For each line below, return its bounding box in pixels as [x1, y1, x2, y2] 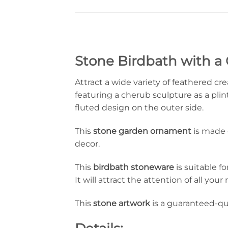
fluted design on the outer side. [75, 103, 204, 113]
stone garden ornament [91, 126, 191, 136]
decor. [75, 139, 100, 149]
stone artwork [93, 198, 150, 208]
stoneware [131, 162, 174, 172]
